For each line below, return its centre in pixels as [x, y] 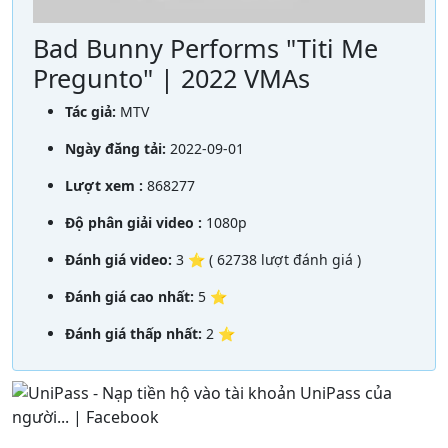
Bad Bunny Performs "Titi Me [205, 47]
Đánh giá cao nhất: [131, 296]
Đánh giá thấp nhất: [135, 333]
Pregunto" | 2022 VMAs [171, 77]
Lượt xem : [106, 185]
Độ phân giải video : [135, 222]
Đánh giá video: [120, 259]
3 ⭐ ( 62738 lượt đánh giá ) [268, 259]
